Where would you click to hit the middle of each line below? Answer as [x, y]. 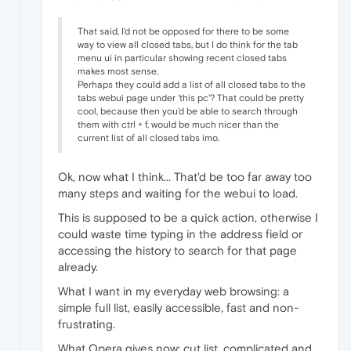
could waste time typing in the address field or [180, 233]
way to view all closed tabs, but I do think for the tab [188, 44]
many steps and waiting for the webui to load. [178, 193]
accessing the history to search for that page [177, 250]
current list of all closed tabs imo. [148, 138]
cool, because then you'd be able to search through [188, 111]
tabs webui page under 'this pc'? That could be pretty [191, 98]
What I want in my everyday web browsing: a [174, 291]
